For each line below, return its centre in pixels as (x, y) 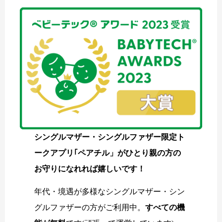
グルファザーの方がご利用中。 (90, 207)
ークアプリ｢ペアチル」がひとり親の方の (108, 153)
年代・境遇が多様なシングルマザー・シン (110, 191)
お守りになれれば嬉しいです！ (90, 168)
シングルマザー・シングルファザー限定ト (110, 137)
